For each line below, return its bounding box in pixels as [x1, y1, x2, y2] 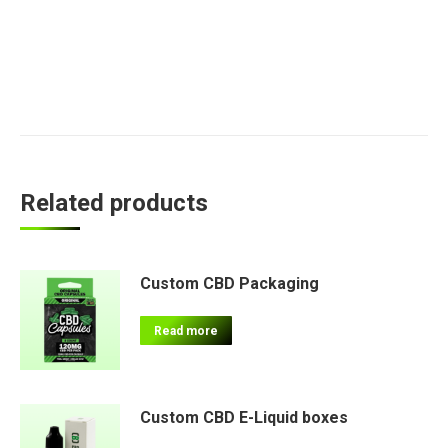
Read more [154, 323, 218, 338]
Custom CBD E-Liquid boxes [140, 407, 348, 427]
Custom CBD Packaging [140, 273, 319, 293]
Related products [20, 188, 208, 217]
